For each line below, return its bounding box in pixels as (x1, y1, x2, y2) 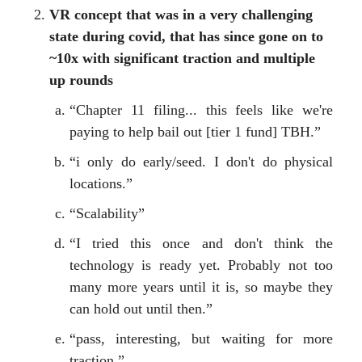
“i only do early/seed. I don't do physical (69, 154, 333, 170)
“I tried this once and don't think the (69, 235, 333, 252)
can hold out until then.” (69, 301, 213, 318)
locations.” (69, 175, 133, 192)
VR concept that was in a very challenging (49, 6, 313, 23)
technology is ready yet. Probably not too (69, 257, 333, 274)
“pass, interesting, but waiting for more (69, 330, 333, 347)
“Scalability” (69, 205, 145, 222)
